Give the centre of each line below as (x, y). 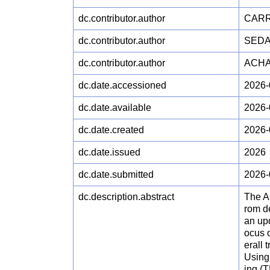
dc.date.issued (110, 152)
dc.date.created (111, 130)
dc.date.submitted (116, 174)
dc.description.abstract (127, 196)
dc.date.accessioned (123, 85)
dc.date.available (115, 107)
